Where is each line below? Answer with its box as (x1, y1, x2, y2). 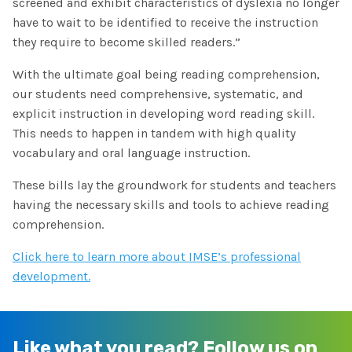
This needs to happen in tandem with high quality (13, 125, 295, 141)
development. (13, 268, 90, 284)
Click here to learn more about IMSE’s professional (13, 248, 301, 264)
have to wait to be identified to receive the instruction (13, 14, 318, 30)
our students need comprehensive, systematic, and (13, 86, 303, 101)
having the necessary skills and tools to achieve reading (13, 196, 329, 212)
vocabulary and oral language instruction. (13, 145, 250, 160)
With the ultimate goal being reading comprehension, (13, 66, 320, 82)
